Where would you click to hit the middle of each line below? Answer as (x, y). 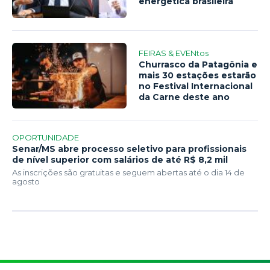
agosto (26, 182)
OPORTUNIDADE (46, 138)
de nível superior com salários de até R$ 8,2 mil (120, 160)
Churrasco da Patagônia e (198, 65)
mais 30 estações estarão (198, 76)
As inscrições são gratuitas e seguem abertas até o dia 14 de (128, 173)
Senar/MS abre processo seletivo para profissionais (129, 149)
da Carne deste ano (184, 97)
